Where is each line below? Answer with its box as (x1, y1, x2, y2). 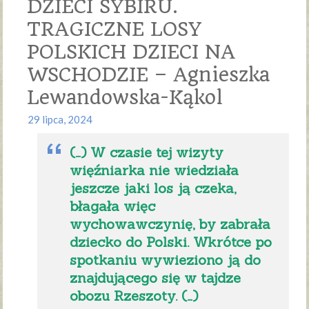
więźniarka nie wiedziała (70, 161, 239, 179)
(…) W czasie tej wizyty (70, 143, 224, 161)
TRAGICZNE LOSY (27, 18, 202, 41)
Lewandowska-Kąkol (27, 86, 223, 110)
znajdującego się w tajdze (70, 269, 241, 287)
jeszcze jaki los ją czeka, (70, 179, 237, 197)
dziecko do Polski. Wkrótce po (70, 233, 272, 251)
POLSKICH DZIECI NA (27, 41, 236, 64)
